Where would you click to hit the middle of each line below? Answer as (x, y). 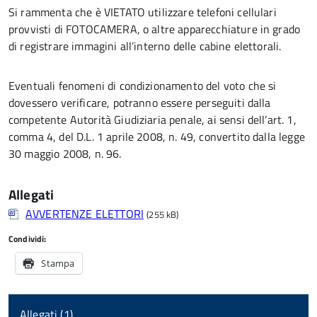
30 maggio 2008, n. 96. (65, 154)
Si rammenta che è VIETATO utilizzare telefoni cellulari (143, 12)
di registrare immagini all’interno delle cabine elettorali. (145, 46)
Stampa (58, 263)
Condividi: (28, 239)
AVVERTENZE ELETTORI (85, 214)
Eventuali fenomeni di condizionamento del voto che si (143, 86)
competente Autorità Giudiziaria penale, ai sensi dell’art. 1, (152, 120)
